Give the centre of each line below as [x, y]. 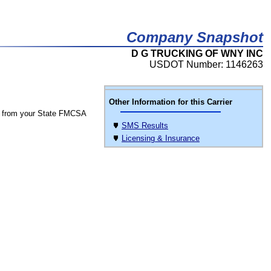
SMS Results [145, 126]
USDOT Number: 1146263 [206, 64]
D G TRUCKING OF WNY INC [197, 54]
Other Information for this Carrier [171, 102]
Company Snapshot [195, 37]
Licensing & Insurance [161, 138]
